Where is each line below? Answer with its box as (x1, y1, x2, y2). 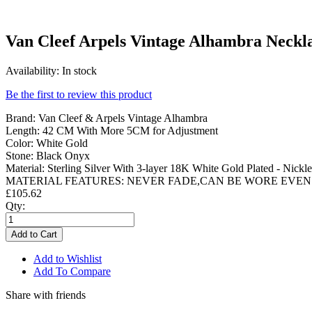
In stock (62, 65, 97, 77)
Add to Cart (11, 229, 57, 240)
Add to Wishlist (33, 253, 102, 265)
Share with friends (6, 289, 86, 302)
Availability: (6, 65, 59, 77)
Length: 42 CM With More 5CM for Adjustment (6, 125, 218, 137)
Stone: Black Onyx (6, 150, 90, 162)
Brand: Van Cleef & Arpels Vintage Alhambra (6, 112, 208, 125)
